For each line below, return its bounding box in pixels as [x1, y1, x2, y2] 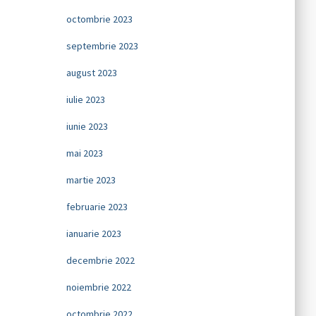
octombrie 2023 [66, 13, 133, 25]
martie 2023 [66, 174, 116, 186]
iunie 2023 [66, 120, 108, 133]
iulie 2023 [66, 93, 105, 106]
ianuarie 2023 [66, 227, 121, 240]
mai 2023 [66, 147, 103, 159]
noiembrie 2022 [66, 281, 131, 293]
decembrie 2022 [66, 254, 135, 267]
